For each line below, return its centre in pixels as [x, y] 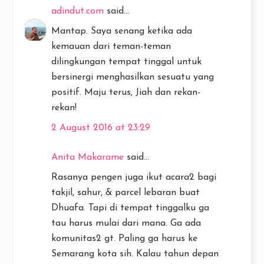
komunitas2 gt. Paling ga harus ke [124, 238]
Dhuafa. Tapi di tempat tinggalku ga [130, 208]
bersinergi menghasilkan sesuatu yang [133, 77]
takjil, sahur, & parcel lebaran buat [126, 192]
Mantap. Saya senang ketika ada [122, 31]
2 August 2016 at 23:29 [101, 128]
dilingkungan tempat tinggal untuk [126, 62]
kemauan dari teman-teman [111, 46]
